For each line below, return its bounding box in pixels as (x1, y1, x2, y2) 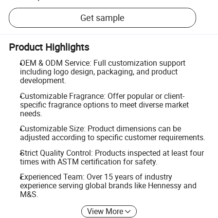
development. (19, 75, 66, 86)
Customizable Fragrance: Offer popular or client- (19, 90, 184, 101)
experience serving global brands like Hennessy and (19, 180, 197, 191)
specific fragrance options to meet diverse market (19, 99, 189, 110)
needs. (19, 108, 42, 119)
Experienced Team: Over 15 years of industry (19, 171, 172, 182)
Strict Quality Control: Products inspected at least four (19, 147, 204, 158)
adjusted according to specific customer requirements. (19, 132, 205, 143)
